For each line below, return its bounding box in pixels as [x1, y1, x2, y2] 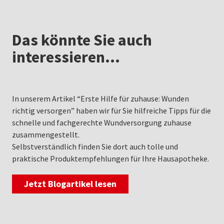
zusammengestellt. [12, 129, 79, 140]
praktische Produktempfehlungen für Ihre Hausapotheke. [12, 153, 209, 164]
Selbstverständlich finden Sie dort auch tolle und [12, 141, 178, 152]
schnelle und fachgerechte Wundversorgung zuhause [12, 117, 191, 128]
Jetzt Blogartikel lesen [24, 178, 116, 190]
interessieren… [12, 47, 120, 67]
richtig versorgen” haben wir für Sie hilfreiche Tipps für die [12, 105, 211, 116]
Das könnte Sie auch [12, 30, 152, 50]
